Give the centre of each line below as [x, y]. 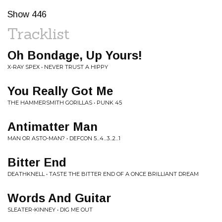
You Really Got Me [60, 91]
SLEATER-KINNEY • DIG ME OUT [50, 210]
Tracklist [39, 34]
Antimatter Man [53, 127]
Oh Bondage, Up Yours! [75, 55]
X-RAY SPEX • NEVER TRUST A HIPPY [58, 67]
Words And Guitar [59, 198]
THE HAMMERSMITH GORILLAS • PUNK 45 [65, 103]
